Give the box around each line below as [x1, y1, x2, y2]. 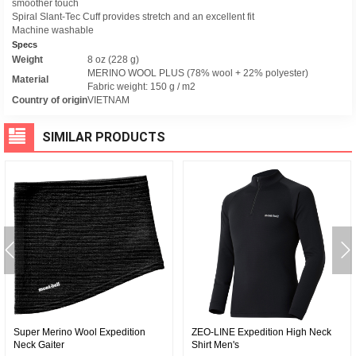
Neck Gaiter [14, 339, 64, 350]
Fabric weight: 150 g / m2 [87, 81, 195, 92]
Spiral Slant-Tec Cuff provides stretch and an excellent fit [12, 11, 254, 22]
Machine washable [12, 25, 94, 36]
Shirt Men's [192, 339, 239, 350]
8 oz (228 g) [87, 54, 139, 65]
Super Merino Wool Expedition [14, 327, 145, 338]
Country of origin [12, 95, 87, 106]
